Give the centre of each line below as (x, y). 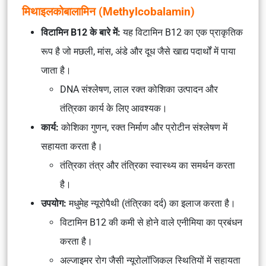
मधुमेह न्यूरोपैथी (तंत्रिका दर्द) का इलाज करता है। (152, 203)
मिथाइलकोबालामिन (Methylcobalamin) (108, 12)
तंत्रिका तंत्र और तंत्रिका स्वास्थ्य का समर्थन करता (148, 165)
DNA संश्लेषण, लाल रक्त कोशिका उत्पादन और (139, 89)
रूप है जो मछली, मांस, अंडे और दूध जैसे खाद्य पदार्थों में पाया (138, 51)
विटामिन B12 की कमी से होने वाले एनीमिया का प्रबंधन (151, 222)
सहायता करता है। (72, 146)
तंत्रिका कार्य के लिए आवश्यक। (114, 108)
